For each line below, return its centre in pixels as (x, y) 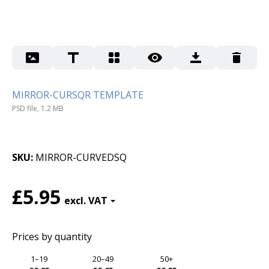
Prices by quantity (52, 237)
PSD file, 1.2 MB (38, 109)
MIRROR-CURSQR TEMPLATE (78, 95)
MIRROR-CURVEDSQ (81, 158)
